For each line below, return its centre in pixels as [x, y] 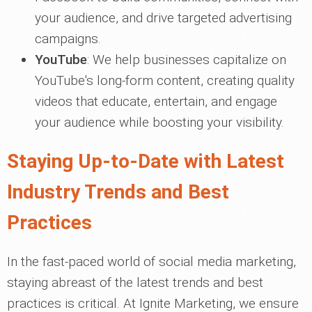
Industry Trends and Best [118, 192]
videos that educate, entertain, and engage [156, 101]
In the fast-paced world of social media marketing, [151, 262]
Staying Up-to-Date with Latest [146, 161]
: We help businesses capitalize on [187, 60]
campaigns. [68, 39]
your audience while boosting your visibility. [159, 122]
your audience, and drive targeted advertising [163, 18]
